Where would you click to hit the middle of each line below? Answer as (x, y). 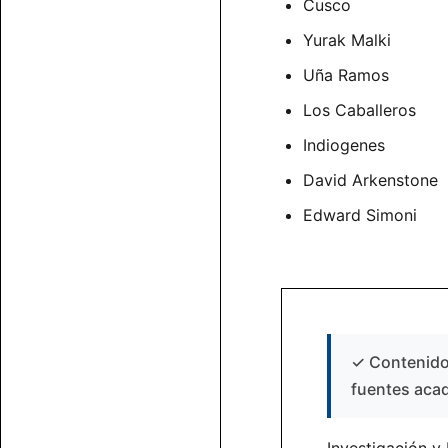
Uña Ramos (346, 75)
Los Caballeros (359, 110)
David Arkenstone (370, 180)
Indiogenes (344, 145)
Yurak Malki (347, 40)
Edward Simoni (360, 215)
